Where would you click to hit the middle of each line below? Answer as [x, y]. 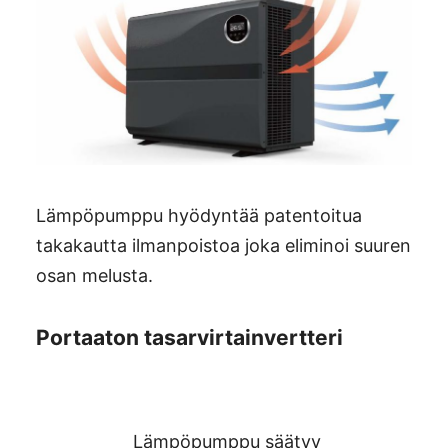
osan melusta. [94, 275]
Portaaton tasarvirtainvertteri [189, 337]
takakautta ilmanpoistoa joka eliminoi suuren [223, 245]
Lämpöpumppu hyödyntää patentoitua [199, 215]
